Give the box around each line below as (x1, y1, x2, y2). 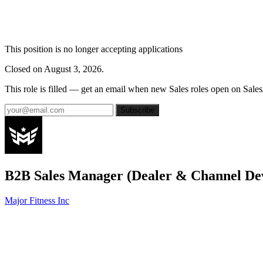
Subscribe (120, 106, 154, 114)
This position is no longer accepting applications (5, 44, 183, 54)
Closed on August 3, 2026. (5, 64, 104, 74)
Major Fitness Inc (5, 195, 69, 205)
